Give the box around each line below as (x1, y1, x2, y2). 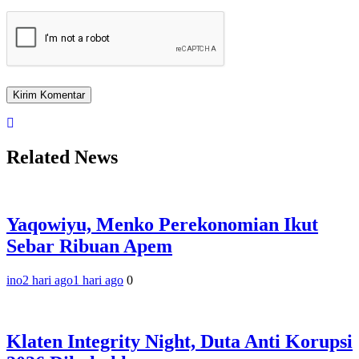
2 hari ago (22, 273, 73, 288)
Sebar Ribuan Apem (6, 236, 172, 257)
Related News (6, 146, 118, 167)
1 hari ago (73, 273, 123, 288)
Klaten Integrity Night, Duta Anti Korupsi (6, 331, 353, 353)
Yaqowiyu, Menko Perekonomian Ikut (6, 214, 318, 236)
